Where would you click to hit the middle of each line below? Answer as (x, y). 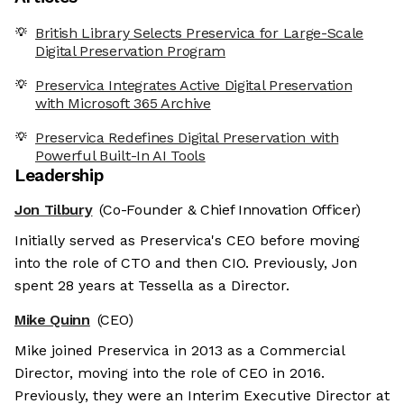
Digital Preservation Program (131, 51)
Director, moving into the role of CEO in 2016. (170, 373)
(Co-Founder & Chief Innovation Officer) (230, 210)
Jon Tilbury (54, 210)
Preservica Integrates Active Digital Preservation (194, 86)
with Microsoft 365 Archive (123, 104)
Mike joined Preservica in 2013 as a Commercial (179, 351)
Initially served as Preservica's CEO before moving (187, 241)
